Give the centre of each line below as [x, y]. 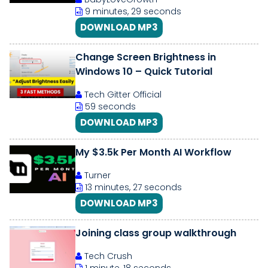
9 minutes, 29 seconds [132, 11]
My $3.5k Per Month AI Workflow [153, 152]
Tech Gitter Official [122, 95]
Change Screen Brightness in [146, 57]
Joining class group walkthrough [156, 233]
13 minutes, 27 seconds [132, 187]
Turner [96, 175]
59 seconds [109, 106]
